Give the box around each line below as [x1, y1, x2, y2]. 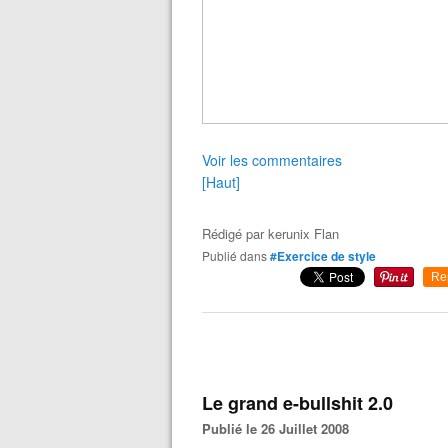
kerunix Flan [268, 224, 339, 243]
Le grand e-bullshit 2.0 [202, 390, 393, 416]
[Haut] [202, 172, 240, 192]
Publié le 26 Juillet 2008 [211, 419, 349, 438]
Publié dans [210, 247, 267, 264]
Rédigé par [202, 224, 268, 243]
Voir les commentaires [202, 150, 342, 170]
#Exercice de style [270, 247, 376, 265]
